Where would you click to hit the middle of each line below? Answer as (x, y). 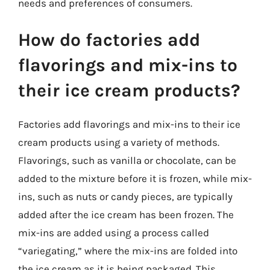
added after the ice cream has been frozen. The (126, 215)
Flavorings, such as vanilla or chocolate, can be (127, 160)
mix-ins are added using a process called (114, 233)
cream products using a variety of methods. (119, 142)
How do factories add (109, 40)
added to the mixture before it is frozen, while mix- (135, 178)
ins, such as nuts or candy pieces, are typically (125, 196)
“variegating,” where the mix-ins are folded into (128, 251)
